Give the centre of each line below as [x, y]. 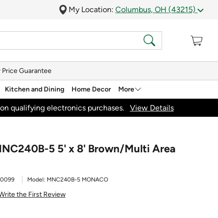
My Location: [92, 9]
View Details [152, 108]
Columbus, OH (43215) [156, 9]
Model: [37, 180]
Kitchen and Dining [35, 89]
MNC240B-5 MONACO [77, 180]
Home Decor [91, 89]
